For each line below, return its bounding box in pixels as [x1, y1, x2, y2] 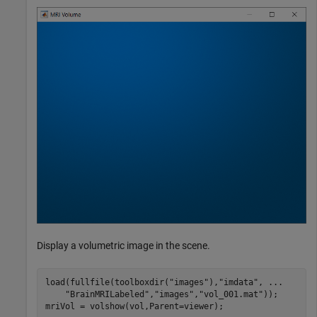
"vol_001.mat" [198, 289, 263, 299]
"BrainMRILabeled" [64, 289, 149, 299]
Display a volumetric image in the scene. [37, 240, 210, 252]
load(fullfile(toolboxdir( [45, 277, 169, 287]
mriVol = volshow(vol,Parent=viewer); [45, 301, 224, 311]
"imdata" [218, 277, 258, 287]
